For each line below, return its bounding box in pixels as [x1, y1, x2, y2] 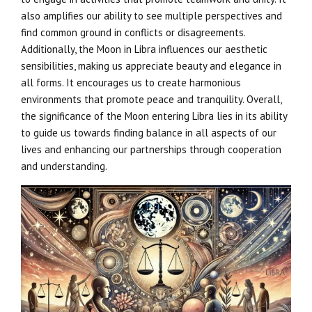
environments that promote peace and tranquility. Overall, [21, 93, 281, 107]
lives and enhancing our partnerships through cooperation [21, 143, 281, 157]
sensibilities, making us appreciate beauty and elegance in [21, 59, 281, 73]
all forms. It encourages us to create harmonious [21, 76, 241, 90]
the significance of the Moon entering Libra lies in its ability [21, 109, 287, 123]
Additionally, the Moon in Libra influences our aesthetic [21, 42, 267, 56]
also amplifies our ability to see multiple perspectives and [21, 9, 282, 23]
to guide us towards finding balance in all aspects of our [21, 126, 276, 140]
